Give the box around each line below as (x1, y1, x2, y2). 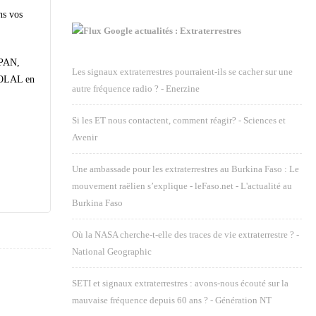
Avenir (72, 132, 97, 142)
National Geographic (72, 246, 152, 257)
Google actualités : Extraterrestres (104, 25, 241, 36)
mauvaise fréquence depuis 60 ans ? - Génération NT (72, 295, 272, 305)
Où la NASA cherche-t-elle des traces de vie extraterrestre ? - (72, 229, 299, 240)
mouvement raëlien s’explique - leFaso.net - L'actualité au (72, 181, 292, 191)
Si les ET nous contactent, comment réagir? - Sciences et (72, 115, 286, 126)
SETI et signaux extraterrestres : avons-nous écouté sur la (72, 278, 288, 288)
